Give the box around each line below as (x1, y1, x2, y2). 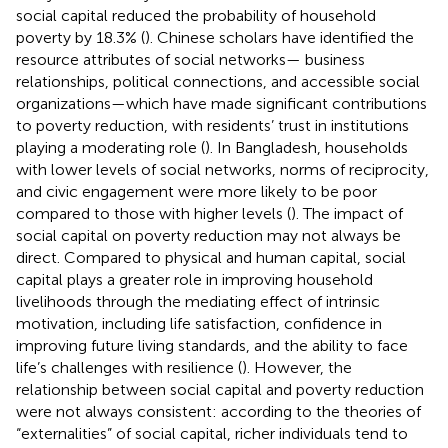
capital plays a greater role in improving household (16, 269, 373, 289)
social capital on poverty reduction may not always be (16, 225, 401, 245)
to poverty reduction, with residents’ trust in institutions (16, 115, 409, 135)
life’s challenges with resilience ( (16, 357, 242, 377)
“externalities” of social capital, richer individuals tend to (16, 423, 408, 443)
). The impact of (291, 203, 403, 223)
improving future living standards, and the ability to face (16, 335, 408, 355)
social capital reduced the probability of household (16, 5, 376, 25)
